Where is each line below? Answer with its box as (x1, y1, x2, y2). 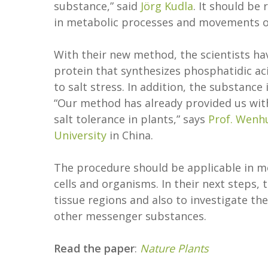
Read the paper (54, 241, 135, 255)
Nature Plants (140, 241, 209, 255)
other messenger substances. (54, 209, 206, 223)
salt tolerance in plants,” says (54, 112, 208, 126)
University (54, 128, 106, 142)
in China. (106, 128, 153, 142)
